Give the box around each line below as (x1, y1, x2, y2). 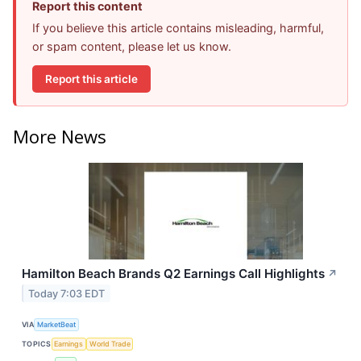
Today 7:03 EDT (28, 287, 106, 300)
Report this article (45, 72, 138, 85)
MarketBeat (37, 320, 77, 330)
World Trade (89, 339, 131, 349)
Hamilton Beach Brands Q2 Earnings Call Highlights (22, 265, 325, 281)
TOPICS (22, 339, 52, 349)
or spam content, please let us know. (32, 39, 231, 54)
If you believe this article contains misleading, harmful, (32, 21, 324, 35)
